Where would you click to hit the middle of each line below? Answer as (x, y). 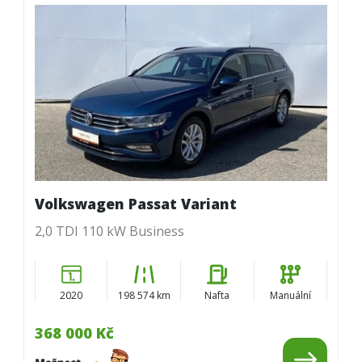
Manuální (290, 296)
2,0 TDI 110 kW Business (109, 231)
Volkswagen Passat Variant (135, 204)
